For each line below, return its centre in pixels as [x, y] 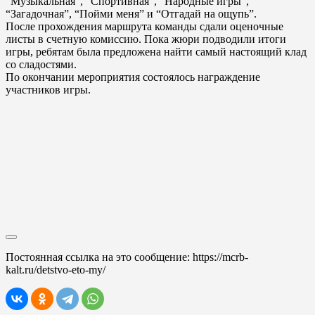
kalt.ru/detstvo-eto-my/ [56, 270]
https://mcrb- [220, 257]
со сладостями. [41, 64]
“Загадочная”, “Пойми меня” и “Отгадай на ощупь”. [131, 14]
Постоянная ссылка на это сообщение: [99, 257]
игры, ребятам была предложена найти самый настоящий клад [156, 52]
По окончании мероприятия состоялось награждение [133, 77]
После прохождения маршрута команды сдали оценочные [144, 26]
